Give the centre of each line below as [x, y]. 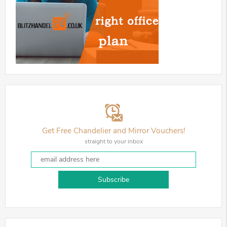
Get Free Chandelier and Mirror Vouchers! [113, 130]
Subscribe [113, 180]
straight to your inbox [113, 141]
